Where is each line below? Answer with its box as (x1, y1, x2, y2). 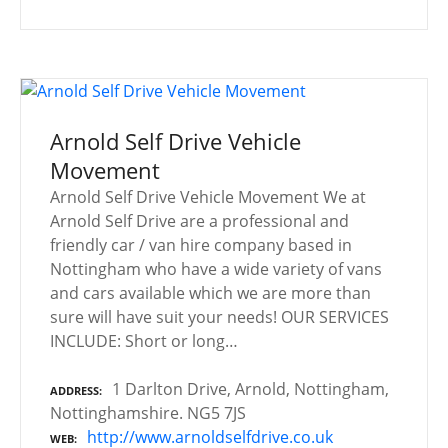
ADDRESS (50, 382, 99, 398)
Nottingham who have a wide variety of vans (50, 257, 382, 280)
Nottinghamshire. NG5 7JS (50, 401, 246, 424)
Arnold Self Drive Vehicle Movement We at (50, 185, 366, 208)
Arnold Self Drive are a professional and (50, 209, 349, 232)
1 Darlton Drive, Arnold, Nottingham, (112, 377, 389, 400)
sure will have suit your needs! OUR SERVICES (50, 305, 389, 328)
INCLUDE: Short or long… (50, 329, 238, 352)
